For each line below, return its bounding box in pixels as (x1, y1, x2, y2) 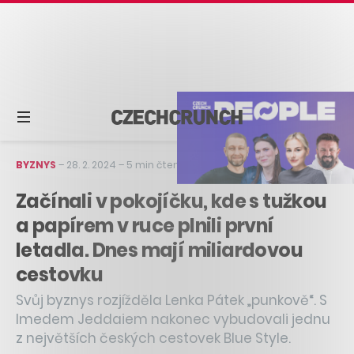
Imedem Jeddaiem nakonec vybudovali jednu (16, 309, 330, 329)
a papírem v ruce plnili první (16, 212, 274, 239)
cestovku (16, 261, 104, 288)
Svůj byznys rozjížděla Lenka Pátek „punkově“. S (16, 290, 327, 310)
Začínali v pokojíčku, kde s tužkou (16, 187, 327, 214)
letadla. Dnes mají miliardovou (16, 236, 303, 263)
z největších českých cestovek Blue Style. (16, 328, 291, 348)
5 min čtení (126, 157, 182, 171)
